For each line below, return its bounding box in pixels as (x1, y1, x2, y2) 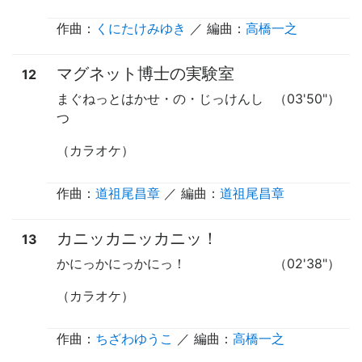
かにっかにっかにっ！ (57, 255, 186, 271)
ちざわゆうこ (95, 330, 173, 347)
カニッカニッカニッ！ (57, 228, 218, 248)
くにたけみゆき (95, 19, 186, 36)
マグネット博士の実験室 (57, 63, 234, 83)
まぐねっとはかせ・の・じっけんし (57, 90, 263, 107)
